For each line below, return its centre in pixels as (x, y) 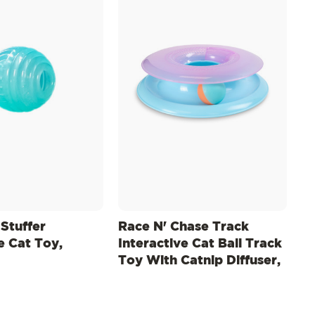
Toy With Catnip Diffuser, (199, 261)
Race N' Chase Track (184, 227)
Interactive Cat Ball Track (200, 244)
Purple (139, 277)
